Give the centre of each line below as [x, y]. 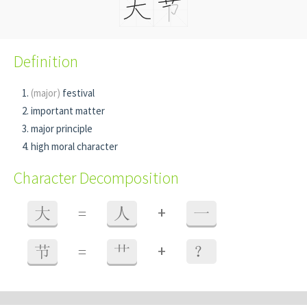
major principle [62, 128]
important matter [68, 111]
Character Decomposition [96, 178]
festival [77, 93]
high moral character [74, 146]
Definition [46, 61]
